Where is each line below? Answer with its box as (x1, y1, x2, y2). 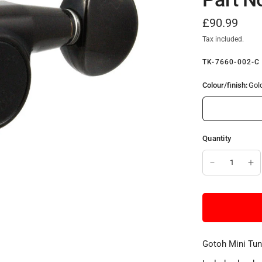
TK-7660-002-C (202, 58, 260, 66)
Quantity (202, 134, 232, 143)
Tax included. (202, 35, 244, 43)
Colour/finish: (202, 81, 247, 89)
